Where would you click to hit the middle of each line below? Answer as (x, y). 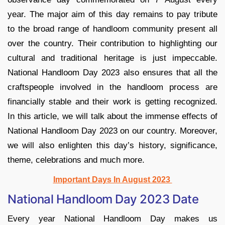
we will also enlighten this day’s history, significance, (113, 145)
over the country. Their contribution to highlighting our (113, 43)
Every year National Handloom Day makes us (113, 218)
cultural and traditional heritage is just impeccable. (113, 58)
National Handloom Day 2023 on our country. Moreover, (113, 131)
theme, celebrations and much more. (76, 160)
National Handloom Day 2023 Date (103, 199)
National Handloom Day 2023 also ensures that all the (113, 72)
